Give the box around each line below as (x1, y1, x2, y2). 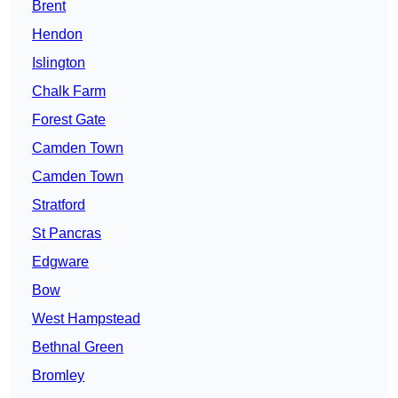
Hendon (32, 27, 83, 43)
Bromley (32, 368, 84, 384)
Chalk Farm (32, 84, 106, 99)
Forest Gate (32, 112, 106, 128)
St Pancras (32, 226, 101, 242)
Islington (32, 55, 85, 71)
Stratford (32, 197, 85, 213)
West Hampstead (32, 311, 140, 327)
